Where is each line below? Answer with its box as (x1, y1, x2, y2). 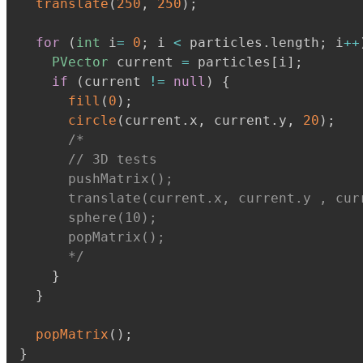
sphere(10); (19, 210, 157, 225)
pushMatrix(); (19, 171, 173, 186)
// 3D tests (19, 152, 157, 167)
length (271, 35, 319, 50)
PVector (52, 54, 109, 70)
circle (68, 113, 117, 128)
